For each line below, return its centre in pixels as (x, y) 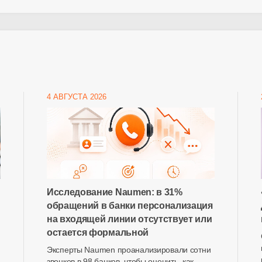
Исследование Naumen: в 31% (114, 192)
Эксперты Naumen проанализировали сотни (129, 250)
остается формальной (97, 232)
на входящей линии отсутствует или (129, 219)
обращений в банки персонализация (130, 206)
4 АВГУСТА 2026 (76, 97)
